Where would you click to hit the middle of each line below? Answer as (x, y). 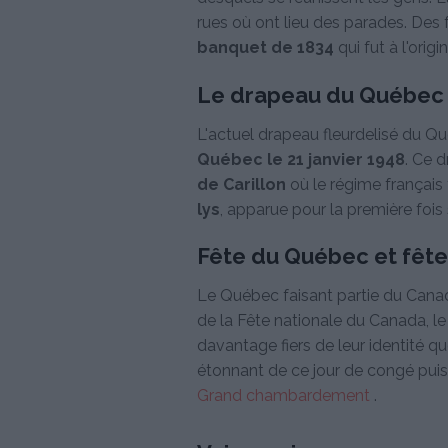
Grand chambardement (285, 395)
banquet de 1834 (265, 48)
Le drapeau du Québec (320, 94)
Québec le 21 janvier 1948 (301, 159)
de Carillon (241, 184)
